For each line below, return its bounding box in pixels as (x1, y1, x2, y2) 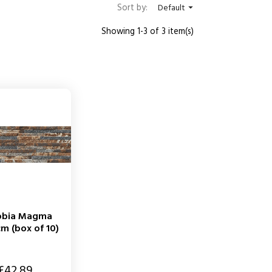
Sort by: (117, 1, 148, 15)
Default (158, 1, 185, 15)
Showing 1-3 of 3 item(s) (101, 24, 194, 39)
